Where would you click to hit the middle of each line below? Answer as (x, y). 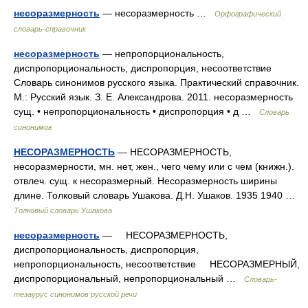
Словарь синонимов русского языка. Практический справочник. (156, 82)
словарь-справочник (50, 29)
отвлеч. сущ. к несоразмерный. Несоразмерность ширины (145, 181)
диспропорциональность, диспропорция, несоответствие (143, 68)
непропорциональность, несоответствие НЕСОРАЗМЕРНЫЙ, (157, 264)
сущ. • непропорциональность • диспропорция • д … (136, 111)
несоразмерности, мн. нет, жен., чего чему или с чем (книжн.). (154, 166)
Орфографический (248, 14)
